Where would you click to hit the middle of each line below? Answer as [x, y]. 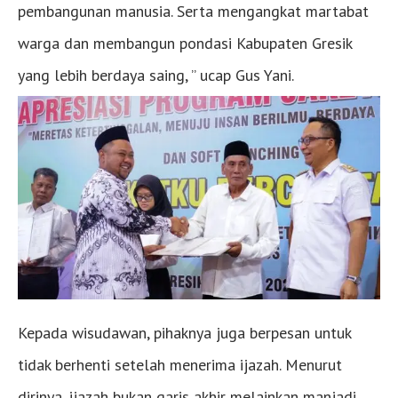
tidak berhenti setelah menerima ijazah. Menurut [180, 364]
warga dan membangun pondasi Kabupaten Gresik [185, 43]
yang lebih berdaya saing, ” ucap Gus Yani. [156, 75]
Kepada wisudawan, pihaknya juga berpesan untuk [184, 332]
